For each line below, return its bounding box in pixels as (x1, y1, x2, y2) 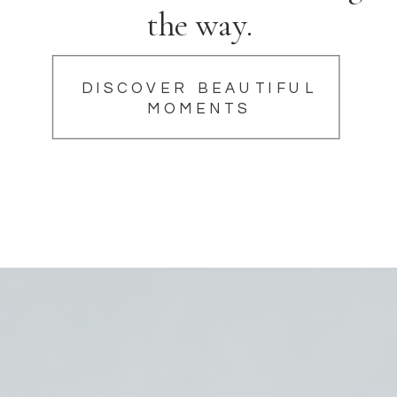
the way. (146, 4, 252, 45)
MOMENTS (147, 100, 251, 117)
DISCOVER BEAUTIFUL (81, 80, 317, 97)
